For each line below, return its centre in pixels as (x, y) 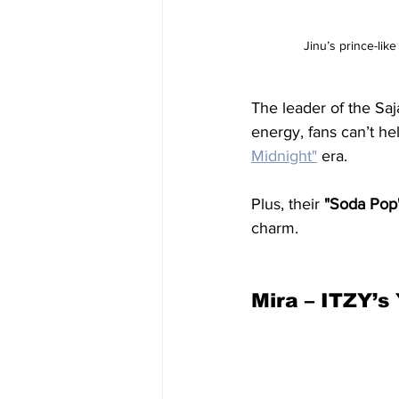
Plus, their (288, 204)
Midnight (281, 156)
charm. (275, 228)
